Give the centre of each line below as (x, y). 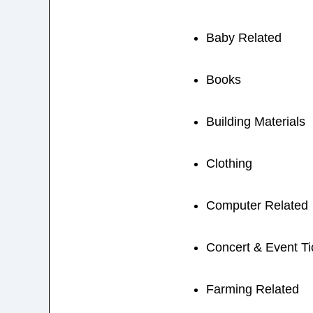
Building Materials (255, 122)
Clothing (229, 164)
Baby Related (243, 38)
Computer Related (257, 206)
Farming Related (252, 290)
